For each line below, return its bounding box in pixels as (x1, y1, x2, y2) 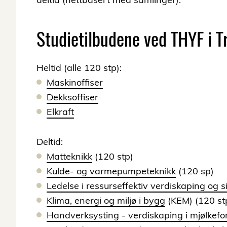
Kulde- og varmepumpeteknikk (47, 165, 176, 177)
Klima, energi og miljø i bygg (47, 194, 165, 206)
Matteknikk (47, 150, 92, 162)
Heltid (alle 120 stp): (36, 61, 124, 73)
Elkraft (47, 105, 74, 118)
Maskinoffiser (47, 76, 103, 88)
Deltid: (36, 135, 65, 147)
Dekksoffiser (47, 91, 98, 103)
